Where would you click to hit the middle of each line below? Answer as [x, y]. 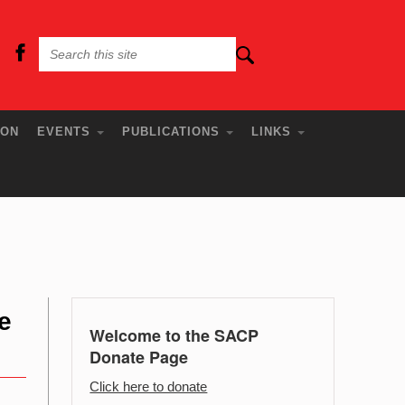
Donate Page [139, 357]
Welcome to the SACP [174, 335]
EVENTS [66, 132]
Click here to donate [149, 386]
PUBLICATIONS [174, 132]
